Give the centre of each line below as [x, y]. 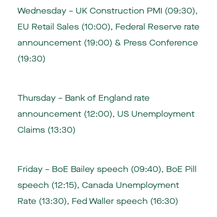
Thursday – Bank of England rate [83, 98]
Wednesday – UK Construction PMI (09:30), [107, 11]
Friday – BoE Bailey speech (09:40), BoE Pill [107, 169]
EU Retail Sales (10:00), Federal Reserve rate [108, 27]
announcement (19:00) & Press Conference [108, 43]
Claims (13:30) [46, 130]
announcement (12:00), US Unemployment [106, 114]
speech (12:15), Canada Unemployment [98, 185]
